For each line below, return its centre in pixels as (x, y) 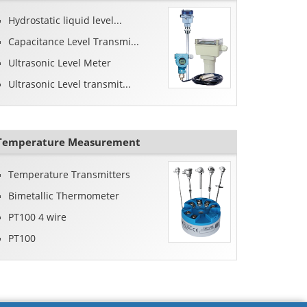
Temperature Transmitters (70, 175)
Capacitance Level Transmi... (74, 42)
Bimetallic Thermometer (64, 196)
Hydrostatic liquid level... (65, 21)
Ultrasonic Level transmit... (70, 84)
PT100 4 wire (38, 217)
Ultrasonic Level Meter (60, 63)
